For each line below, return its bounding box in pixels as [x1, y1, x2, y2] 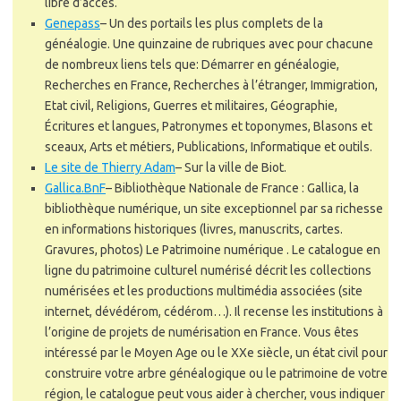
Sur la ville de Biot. [184, 159, 286, 175]
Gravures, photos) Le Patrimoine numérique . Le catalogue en [45, 242, 380, 257]
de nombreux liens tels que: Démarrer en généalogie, [45, 56, 339, 72]
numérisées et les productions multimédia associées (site [45, 283, 363, 298]
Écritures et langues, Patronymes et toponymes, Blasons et [45, 118, 372, 133]
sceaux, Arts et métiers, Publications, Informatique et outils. [45, 139, 372, 154]
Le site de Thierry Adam [45, 159, 175, 175]
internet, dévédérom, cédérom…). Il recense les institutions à [45, 303, 383, 319]
